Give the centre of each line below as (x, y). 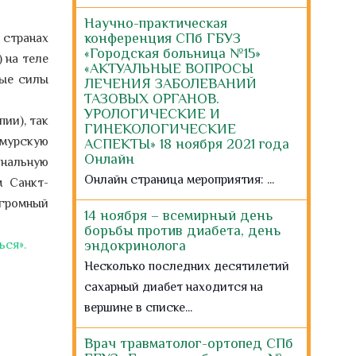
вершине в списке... (138, 309)
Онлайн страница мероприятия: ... (179, 181)
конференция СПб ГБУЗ (163, 38)
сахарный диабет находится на (174, 288)
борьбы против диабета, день (182, 230)
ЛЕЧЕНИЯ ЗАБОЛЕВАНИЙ (170, 83)
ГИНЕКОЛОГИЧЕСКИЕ (160, 129)
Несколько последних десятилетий (187, 267)
